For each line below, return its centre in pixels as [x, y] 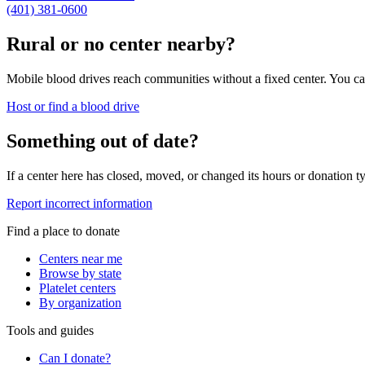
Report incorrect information [79, 203]
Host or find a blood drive [73, 107]
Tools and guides [50, 330]
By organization [80, 302]
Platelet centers [77, 288]
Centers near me [81, 258]
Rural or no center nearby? [121, 44]
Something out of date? [103, 141]
